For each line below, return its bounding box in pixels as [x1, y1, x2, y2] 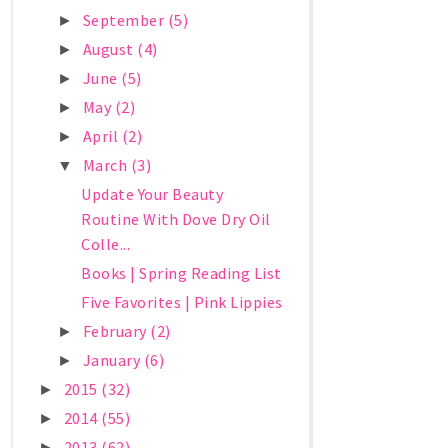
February [82, 321, 151, 342]
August [82, 39, 138, 60]
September [82, 10, 168, 31]
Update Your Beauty [81, 184, 224, 205]
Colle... [81, 234, 131, 255]
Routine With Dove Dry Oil [81, 209, 271, 230]
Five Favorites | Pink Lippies [81, 292, 283, 313]
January [82, 350, 144, 371]
